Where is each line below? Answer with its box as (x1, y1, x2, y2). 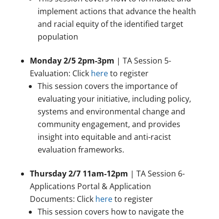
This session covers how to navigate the (37, 206, 184, 218)
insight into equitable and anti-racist (37, 131, 171, 143)
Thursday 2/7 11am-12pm (29, 168, 128, 179)
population (37, 31, 78, 43)
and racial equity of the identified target (37, 19, 183, 30)
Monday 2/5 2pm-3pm (29, 55, 114, 66)
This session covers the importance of (37, 81, 177, 92)
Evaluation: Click (29, 68, 91, 79)
